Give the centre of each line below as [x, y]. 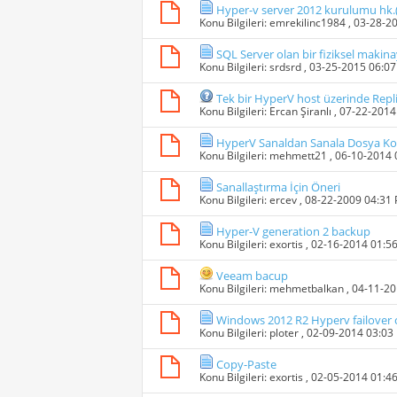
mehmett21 [298, 156]
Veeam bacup [252, 276]
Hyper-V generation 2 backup [293, 232]
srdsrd [285, 67]
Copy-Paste [246, 365]
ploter [284, 333]
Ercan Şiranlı [300, 112]
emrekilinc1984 [307, 23]
